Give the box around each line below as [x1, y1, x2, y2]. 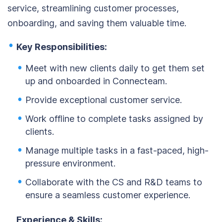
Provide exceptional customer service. [25, 95, 182, 105]
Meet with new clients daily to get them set [25, 63, 205, 73]
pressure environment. [25, 158, 115, 168]
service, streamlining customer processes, [7, 3, 179, 13]
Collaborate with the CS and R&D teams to [25, 177, 202, 187]
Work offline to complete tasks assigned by [25, 113, 203, 124]
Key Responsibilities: [16, 42, 107, 52]
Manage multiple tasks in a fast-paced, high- [25, 145, 209, 156]
